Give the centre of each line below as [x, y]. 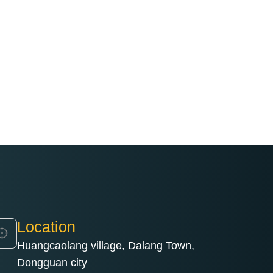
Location [46, 226]
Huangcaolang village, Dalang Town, [106, 245]
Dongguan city [52, 262]
